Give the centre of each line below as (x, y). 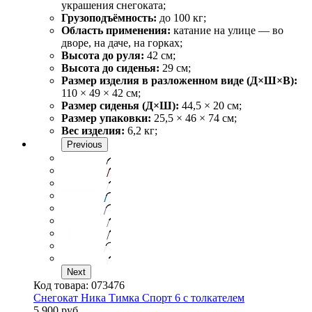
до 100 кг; (181, 17)
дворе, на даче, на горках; (122, 42)
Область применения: (116, 30)
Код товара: (62, 285)
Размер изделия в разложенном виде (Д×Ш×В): (179, 80)
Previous (85, 144)
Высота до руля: (103, 55)
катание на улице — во (227, 30)
